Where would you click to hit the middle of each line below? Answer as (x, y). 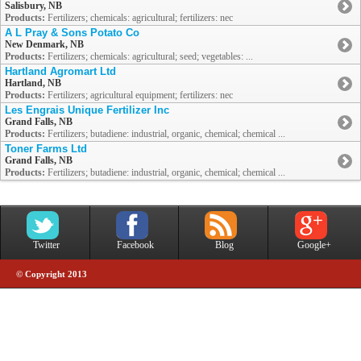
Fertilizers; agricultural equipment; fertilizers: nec (139, 95)
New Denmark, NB (44, 45)
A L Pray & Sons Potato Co (72, 33)
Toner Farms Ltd (46, 149)
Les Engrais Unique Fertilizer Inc (87, 110)
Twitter (46, 245)
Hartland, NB (33, 83)
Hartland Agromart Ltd (60, 72)
